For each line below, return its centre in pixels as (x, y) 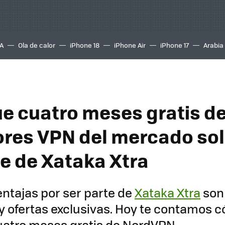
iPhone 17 (175, 45)
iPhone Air (130, 45)
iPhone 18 (85, 45)
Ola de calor (37, 45)
